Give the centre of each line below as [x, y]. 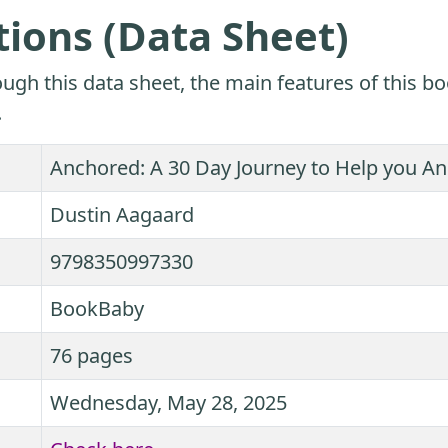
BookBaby [97, 309]
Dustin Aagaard [122, 215]
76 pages [91, 356]
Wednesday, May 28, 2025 [168, 403]
